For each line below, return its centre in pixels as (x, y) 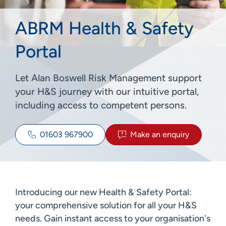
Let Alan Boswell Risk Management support (108, 78)
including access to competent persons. (101, 105)
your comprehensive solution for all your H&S (106, 205)
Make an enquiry (160, 134)
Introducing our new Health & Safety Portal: (103, 192)
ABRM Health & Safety (104, 28)
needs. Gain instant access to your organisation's (113, 218)
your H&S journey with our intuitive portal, (107, 91)
